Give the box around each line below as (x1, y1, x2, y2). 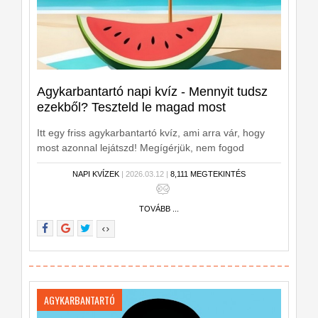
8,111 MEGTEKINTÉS (170, 169, 246, 178)
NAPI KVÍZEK (72, 169, 119, 178)
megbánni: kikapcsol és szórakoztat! (37, 156, 199, 168)
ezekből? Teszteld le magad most (37, 99, 226, 114)
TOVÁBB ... (139, 204, 179, 213)
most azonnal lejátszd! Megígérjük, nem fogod (37, 141, 244, 153)
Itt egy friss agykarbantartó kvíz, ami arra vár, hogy (37, 126, 265, 138)
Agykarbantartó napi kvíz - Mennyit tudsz (37, 84, 268, 99)
